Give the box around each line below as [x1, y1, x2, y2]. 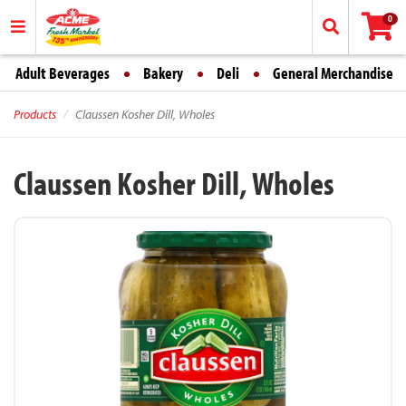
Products [14, 106, 56, 122]
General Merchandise [273, 63, 393, 83]
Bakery [143, 63, 183, 83]
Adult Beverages [15, 63, 110, 83]
